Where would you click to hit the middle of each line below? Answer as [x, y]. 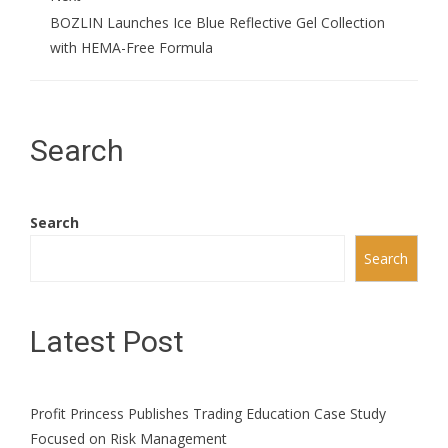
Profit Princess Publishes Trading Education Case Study [208, 414]
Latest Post [107, 342]
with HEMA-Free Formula [131, 48]
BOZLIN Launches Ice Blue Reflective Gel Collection [217, 23]
